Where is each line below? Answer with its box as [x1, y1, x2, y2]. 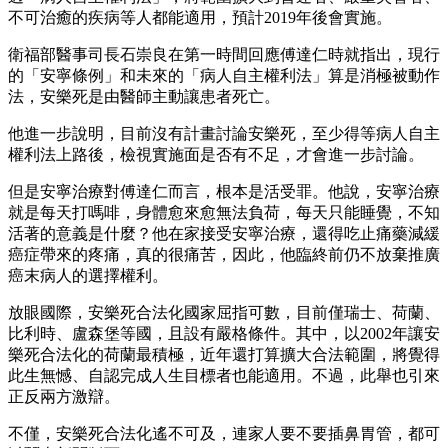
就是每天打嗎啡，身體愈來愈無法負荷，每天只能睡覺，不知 [8, 204, 440, 222]
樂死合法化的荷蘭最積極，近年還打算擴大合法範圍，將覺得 [8, 346, 440, 364]
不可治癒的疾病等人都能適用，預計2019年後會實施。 [8, 9, 392, 27]
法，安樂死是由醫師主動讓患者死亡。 [8, 88, 280, 106]
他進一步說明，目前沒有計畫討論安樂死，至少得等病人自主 [8, 125, 440, 143]
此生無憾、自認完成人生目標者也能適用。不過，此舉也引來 [8, 367, 440, 385]
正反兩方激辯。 [8, 388, 120, 406]
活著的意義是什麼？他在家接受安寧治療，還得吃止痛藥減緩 [8, 225, 440, 243]
